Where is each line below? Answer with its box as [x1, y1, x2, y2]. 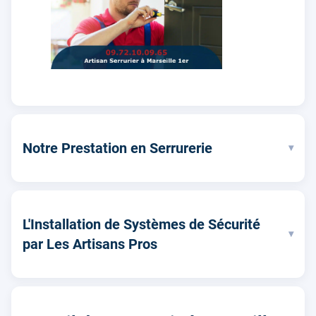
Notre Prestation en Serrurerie [23, 139, 212, 157]
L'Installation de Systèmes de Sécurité [23, 215, 260, 233]
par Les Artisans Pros [23, 235, 157, 253]
